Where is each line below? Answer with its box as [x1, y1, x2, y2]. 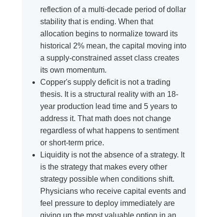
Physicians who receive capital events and [40, 187, 186, 196]
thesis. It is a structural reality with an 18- [40, 90, 178, 99]
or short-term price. [40, 139, 104, 147]
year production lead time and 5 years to [40, 102, 177, 111]
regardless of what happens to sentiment [40, 126, 179, 135]
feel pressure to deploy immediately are [40, 199, 175, 208]
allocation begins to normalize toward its [40, 30, 178, 38]
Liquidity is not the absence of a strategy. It [40, 151, 185, 159]
